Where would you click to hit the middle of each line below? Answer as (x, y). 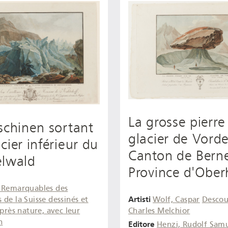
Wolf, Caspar (176, 200)
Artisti (139, 199)
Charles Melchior (159, 211)
